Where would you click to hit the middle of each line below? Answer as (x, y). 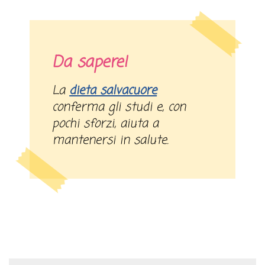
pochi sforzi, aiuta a (106, 124)
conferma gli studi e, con (119, 108)
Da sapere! (90, 63)
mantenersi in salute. (111, 141)
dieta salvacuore (113, 91)
